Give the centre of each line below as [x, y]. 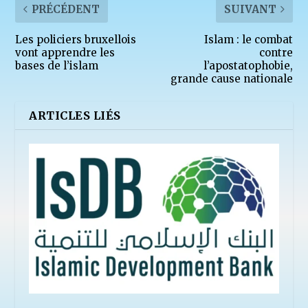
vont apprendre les [65, 52]
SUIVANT [250, 9]
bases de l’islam [57, 65]
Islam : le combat [248, 39]
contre [276, 52]
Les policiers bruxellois [76, 39]
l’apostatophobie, [248, 65]
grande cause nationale [231, 78]
